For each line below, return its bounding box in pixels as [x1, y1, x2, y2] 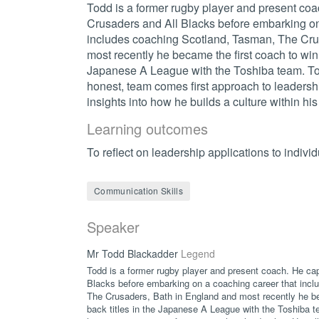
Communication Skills [94, 184, 184, 197]
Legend [181, 246, 215, 261]
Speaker [87, 216, 140, 238]
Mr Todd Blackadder [87, 246, 181, 261]
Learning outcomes [87, 117, 208, 139]
